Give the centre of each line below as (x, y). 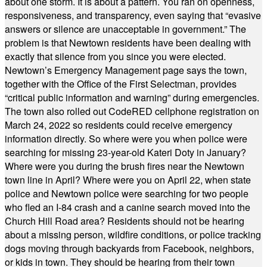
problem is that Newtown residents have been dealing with (128, 43)
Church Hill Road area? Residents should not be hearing (125, 221)
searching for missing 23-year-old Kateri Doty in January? (125, 152)
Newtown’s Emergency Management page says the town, (126, 70)
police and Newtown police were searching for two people (127, 193)
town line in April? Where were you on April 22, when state (128, 180)
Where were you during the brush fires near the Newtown (125, 166)
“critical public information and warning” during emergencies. (132, 97)
